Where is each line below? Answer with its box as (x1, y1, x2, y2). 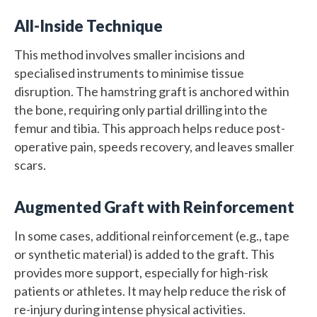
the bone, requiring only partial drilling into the (14, 101, 267, 117)
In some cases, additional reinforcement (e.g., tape (14, 227, 289, 243)
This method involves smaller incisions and (14, 46, 245, 62)
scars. (14, 156, 46, 173)
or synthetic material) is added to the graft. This (14, 246, 275, 262)
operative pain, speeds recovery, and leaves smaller (14, 138, 294, 154)
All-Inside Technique (14, 16, 163, 35)
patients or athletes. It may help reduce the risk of (14, 282, 287, 299)
